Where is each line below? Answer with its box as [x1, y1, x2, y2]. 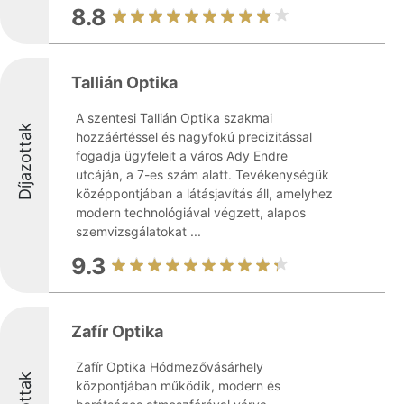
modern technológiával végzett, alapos [76, 205, 306, 220]
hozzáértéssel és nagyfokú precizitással [76, 129, 312, 144]
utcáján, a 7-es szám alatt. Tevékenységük [76, 167, 329, 182]
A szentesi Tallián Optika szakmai [76, 110, 272, 125]
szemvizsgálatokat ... [76, 224, 201, 239]
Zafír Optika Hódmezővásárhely [76, 359, 263, 374]
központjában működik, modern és [76, 378, 280, 393]
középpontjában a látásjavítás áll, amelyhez [76, 186, 333, 201]
